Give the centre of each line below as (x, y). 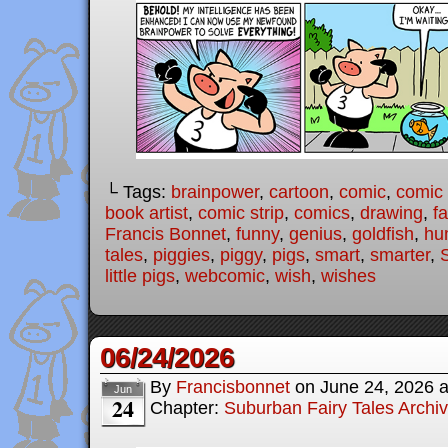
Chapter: (187, 407)
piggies (181, 254)
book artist (146, 212)
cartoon (299, 191)
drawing (391, 212)
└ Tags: (138, 191)
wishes (348, 275)
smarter (400, 254)
